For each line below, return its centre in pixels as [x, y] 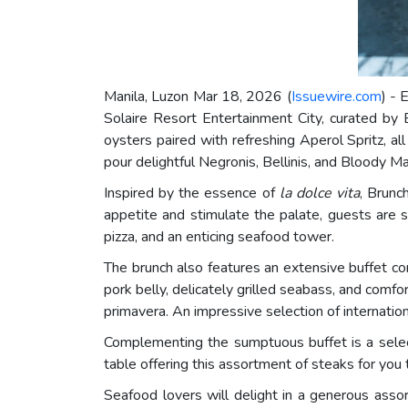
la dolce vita [319, 194]
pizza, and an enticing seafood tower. [219, 237]
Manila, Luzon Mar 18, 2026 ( [198, 97]
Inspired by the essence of [192, 194]
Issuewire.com [336, 97]
